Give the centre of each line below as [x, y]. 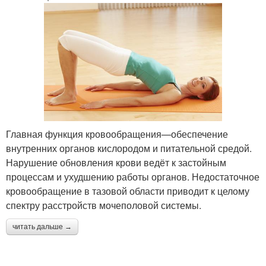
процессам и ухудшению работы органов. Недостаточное [133, 176]
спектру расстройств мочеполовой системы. [104, 205]
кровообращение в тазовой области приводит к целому [128, 191]
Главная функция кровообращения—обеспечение [117, 134]
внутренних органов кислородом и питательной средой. [129, 148]
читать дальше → [42, 227]
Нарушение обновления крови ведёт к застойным [116, 162]
